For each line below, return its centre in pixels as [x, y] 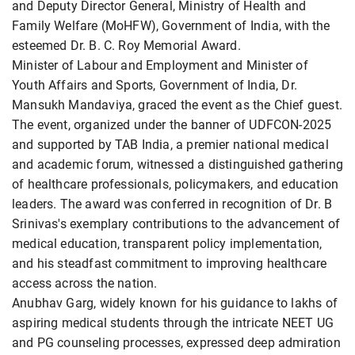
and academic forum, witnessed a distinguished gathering [177, 165]
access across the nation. [85, 284]
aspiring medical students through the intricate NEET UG [173, 323]
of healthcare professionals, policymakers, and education [176, 185]
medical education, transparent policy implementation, [167, 244]
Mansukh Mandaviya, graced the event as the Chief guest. [177, 105]
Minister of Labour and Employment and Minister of [160, 66]
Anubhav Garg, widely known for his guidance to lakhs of [175, 303]
